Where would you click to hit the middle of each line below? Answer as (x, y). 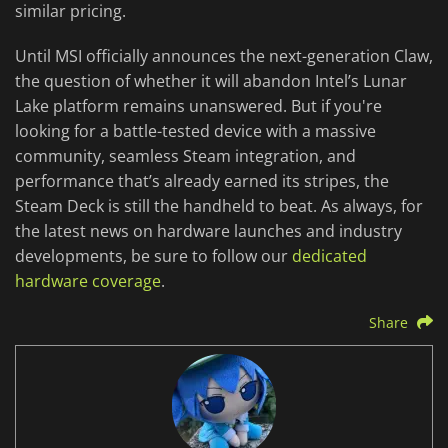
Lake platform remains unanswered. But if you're (198, 106)
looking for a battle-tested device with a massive (195, 131)
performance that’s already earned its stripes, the (202, 181)
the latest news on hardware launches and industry (208, 231)
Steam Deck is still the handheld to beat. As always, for (219, 206)
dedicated (329, 256)
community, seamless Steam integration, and (185, 156)
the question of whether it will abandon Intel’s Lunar (211, 81)
